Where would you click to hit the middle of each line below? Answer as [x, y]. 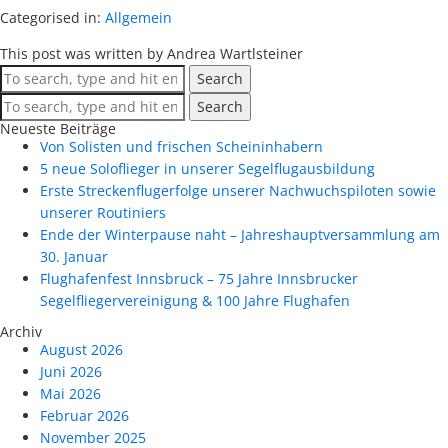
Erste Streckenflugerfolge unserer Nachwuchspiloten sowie [238, 190]
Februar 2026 [84, 415]
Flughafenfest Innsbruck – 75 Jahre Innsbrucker [199, 278]
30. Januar [74, 256]
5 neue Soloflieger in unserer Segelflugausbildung [207, 168]
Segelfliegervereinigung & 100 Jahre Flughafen [195, 300]
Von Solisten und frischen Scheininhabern [181, 146]
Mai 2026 [70, 393]
